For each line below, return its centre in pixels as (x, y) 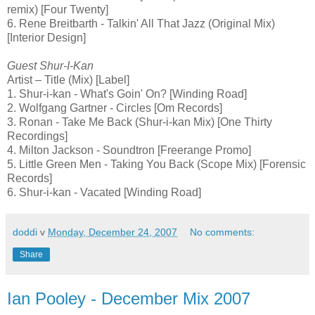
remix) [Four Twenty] (58, 9)
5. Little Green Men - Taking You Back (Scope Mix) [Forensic (156, 164)
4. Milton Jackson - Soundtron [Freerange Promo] (129, 150)
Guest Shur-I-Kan (50, 65)
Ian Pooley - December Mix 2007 (129, 298)
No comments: (223, 232)
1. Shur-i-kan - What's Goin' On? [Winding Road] (127, 94)
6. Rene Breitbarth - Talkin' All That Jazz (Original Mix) (141, 23)
